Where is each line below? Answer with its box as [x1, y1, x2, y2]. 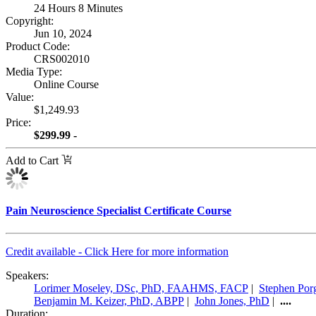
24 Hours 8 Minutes [34, 2, 123, 15]
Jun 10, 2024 [34, 28, 95, 40]
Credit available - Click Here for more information [6, 245, 229, 257]
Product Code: [6, 40, 70, 53]
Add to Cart [6, 154, 61, 167]
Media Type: [6, 66, 62, 78]
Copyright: [6, 15, 54, 28]
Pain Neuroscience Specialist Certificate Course [6, 205, 231, 217]
